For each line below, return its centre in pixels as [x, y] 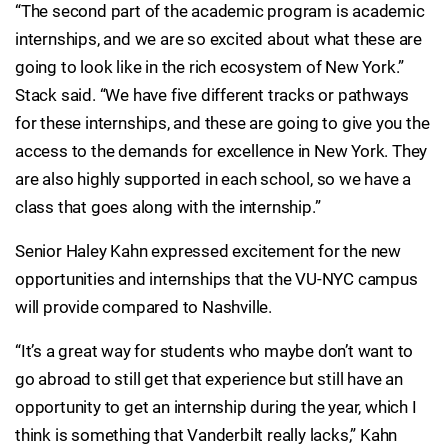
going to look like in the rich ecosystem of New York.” [210, 67]
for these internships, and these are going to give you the [222, 123]
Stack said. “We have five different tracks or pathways [212, 95]
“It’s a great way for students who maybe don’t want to [214, 351]
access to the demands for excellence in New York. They [221, 151]
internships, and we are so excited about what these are [218, 39]
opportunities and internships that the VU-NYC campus [216, 279]
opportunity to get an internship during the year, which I [216, 407]
